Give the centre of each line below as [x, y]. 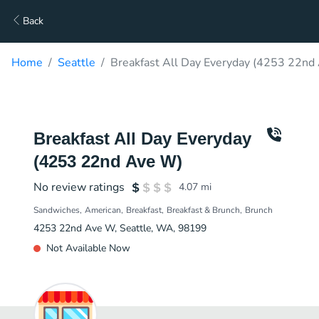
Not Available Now [88, 248]
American [103, 210]
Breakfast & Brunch [203, 210]
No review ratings [79, 187]
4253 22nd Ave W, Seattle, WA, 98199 [120, 228]
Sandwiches [57, 210]
